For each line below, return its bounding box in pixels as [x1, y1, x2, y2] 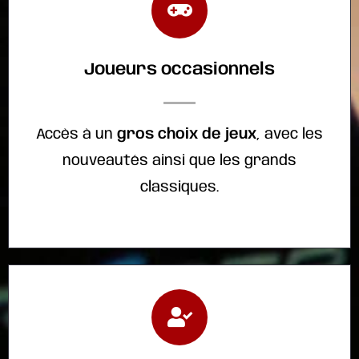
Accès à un [36, 126, 113, 142]
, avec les [256, 126, 323, 142]
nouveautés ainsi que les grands [63, 152, 296, 168]
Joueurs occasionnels [84, 60, 275, 79]
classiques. [140, 179, 219, 195]
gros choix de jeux [113, 126, 256, 142]
